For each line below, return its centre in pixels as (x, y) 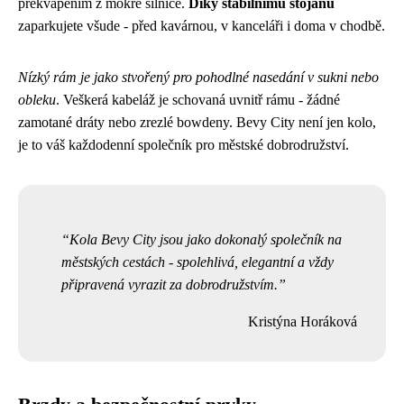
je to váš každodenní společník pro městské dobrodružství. (184, 144)
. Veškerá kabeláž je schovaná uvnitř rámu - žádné (198, 99)
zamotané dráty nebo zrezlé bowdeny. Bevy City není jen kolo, (197, 122)
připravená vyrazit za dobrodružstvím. (170, 284)
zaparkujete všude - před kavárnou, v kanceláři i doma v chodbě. (202, 25)
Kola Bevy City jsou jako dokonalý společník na (206, 239)
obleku (37, 99)
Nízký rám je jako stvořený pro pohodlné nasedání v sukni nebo (198, 77)
